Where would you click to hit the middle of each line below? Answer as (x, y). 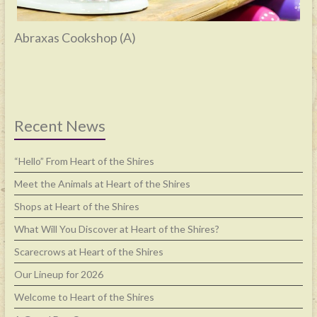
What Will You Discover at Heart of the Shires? (116, 229)
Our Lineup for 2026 (58, 275)
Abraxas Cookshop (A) (75, 38)
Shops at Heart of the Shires (76, 207)
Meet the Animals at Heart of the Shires (102, 184)
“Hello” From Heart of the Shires (84, 161)
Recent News (59, 126)
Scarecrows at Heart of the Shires (88, 252)
